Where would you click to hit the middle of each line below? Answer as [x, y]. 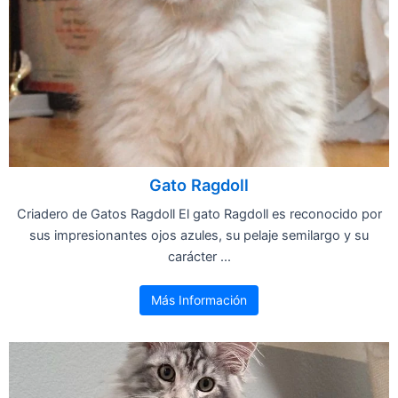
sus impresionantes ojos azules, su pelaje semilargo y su [199, 235]
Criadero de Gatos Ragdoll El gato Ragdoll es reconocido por [199, 214]
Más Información [199, 299]
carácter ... [199, 256]
